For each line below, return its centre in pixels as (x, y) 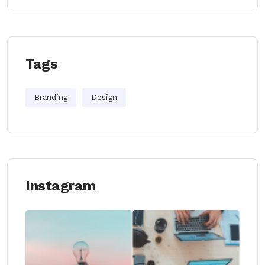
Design (104, 97)
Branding (51, 97)
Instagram (61, 186)
